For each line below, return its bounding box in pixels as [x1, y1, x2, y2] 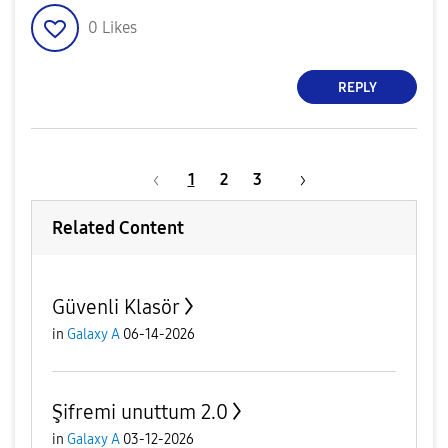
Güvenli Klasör [52, 295, 180, 319]
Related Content [52, 217, 184, 239]
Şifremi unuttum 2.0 [52, 400, 228, 424]
